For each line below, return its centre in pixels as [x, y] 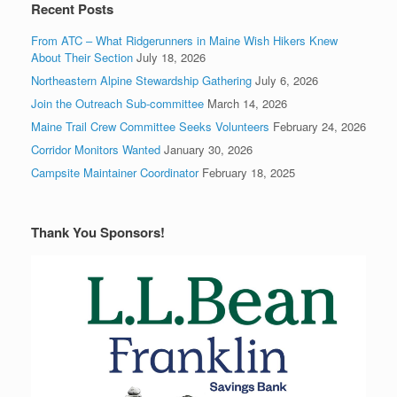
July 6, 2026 [287, 81]
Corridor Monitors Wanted [96, 150]
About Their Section [82, 58]
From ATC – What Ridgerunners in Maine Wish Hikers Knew [184, 41]
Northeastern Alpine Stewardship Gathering [141, 81]
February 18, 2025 [249, 173]
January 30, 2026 [208, 150]
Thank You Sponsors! [98, 233]
